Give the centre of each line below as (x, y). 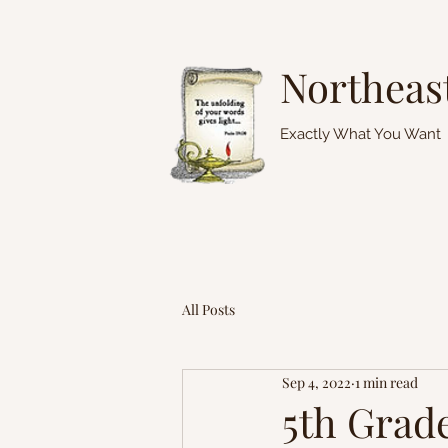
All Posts (208, 309)
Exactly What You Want (360, 134)
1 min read (386, 382)
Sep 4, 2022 (316, 382)
